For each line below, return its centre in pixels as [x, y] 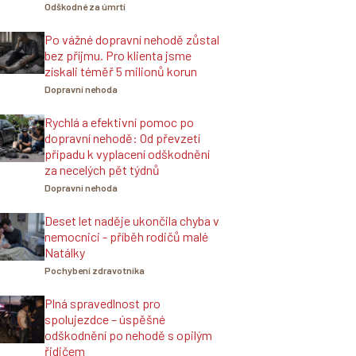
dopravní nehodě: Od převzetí [122, 138]
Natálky [65, 252]
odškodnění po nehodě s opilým [128, 335]
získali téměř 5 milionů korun [121, 71]
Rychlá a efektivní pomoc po [119, 122]
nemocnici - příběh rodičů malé [126, 236]
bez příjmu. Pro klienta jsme [118, 55]
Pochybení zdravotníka [95, 270]
